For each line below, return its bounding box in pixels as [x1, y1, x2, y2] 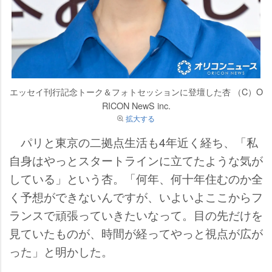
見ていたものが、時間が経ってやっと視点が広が [9, 224, 263, 241]
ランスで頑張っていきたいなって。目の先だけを [9, 206, 263, 223]
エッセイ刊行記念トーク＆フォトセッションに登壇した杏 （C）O [9, 84, 263, 98]
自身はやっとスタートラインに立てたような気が [9, 151, 263, 168]
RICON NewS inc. [101, 98, 171, 112]
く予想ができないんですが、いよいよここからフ [9, 188, 263, 205]
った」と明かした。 [9, 242, 113, 259]
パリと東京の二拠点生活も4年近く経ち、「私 [9, 133, 258, 150]
